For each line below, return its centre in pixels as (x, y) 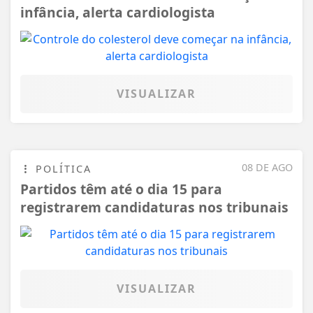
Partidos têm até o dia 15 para (121, 189)
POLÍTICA (61, 169)
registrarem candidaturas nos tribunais (154, 208)
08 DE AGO (267, 168)
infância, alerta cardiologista (118, 13)
